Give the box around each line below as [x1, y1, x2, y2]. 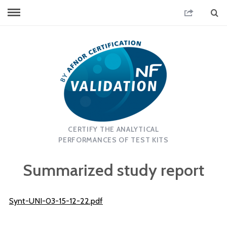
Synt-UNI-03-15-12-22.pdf [9, 196, 103, 206]
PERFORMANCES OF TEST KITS [58, 135, 169, 144]
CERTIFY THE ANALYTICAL [68, 125, 159, 134]
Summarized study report [23, 160, 204, 180]
